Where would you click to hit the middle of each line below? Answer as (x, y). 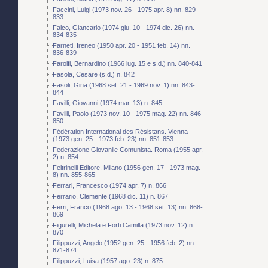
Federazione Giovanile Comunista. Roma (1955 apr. (128, 149)
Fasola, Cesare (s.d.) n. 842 (94, 74)
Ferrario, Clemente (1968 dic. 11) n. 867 (110, 196)
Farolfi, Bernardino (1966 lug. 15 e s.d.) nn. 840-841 (127, 63)
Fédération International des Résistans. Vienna (120, 131)
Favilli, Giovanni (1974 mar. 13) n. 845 (107, 103)
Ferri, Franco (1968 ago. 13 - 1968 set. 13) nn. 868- (128, 207)
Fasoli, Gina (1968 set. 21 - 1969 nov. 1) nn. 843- (124, 85)
